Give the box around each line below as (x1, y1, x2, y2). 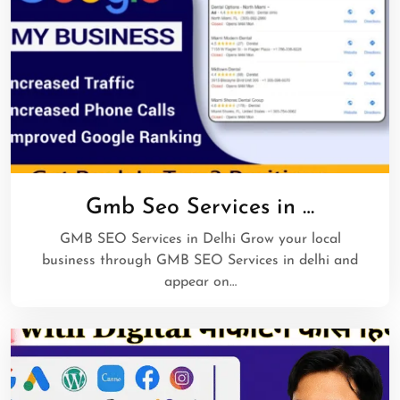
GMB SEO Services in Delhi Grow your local (59, 231, 341, 246)
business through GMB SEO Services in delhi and (42, 253, 358, 268)
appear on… (163, 274, 237, 289)
